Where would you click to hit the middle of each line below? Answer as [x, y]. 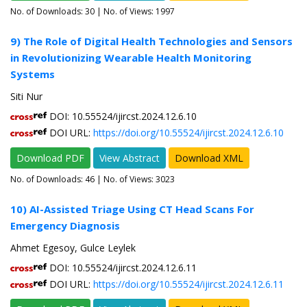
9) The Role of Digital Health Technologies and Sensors [151, 41]
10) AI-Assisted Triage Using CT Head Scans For [132, 209]
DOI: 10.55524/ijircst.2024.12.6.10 [122, 116]
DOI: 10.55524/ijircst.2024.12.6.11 [122, 268]
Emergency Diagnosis [65, 226]
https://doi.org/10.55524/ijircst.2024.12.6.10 [188, 133]
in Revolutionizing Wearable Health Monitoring [131, 58]
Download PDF [50, 158]
